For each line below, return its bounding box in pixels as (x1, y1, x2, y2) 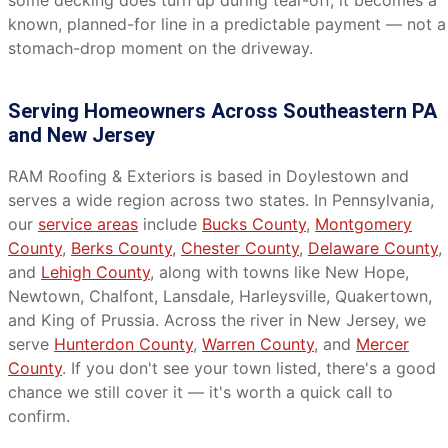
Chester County (181, 238, 299, 258)
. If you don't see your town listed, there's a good (62, 358, 436, 378)
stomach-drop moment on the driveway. (8, 38, 313, 58)
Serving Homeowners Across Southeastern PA (8, 97, 437, 126)
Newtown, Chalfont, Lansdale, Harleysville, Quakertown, (8, 286, 432, 306)
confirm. (8, 406, 70, 426)
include (138, 214, 202, 234)
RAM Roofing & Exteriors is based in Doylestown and (8, 166, 409, 186)
